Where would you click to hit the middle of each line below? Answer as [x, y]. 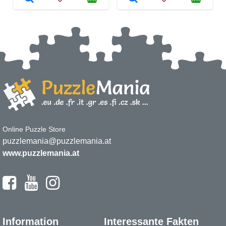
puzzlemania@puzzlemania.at [57, 141]
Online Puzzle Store [34, 129]
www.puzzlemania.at [41, 153]
